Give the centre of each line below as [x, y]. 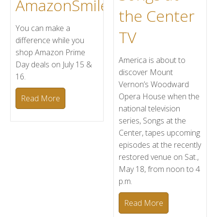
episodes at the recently [160, 145]
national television [149, 108]
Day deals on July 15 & [54, 64]
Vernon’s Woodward [154, 84]
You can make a [43, 28]
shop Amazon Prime [51, 52]
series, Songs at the [152, 121]
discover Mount [146, 72]
